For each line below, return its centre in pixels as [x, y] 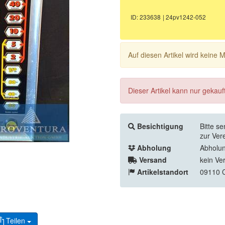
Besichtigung [160, 126]
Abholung [154, 148]
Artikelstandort [163, 172]
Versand [153, 160]
